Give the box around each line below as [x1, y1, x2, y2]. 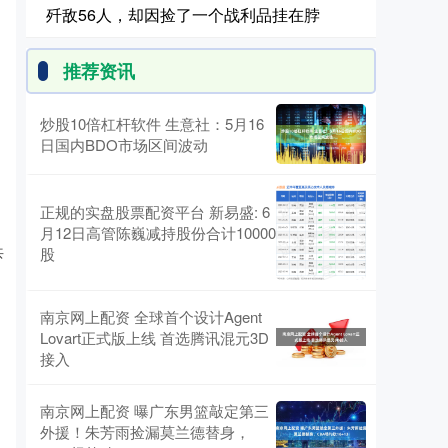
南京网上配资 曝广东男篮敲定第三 [40, 399, 269, 421]
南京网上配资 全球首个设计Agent [40, 305, 262, 327]
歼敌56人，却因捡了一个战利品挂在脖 [46, 3, 320, 26]
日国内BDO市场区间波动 [40, 134, 208, 155]
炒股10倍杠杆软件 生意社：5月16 [40, 113, 264, 134]
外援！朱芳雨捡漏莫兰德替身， [40, 420, 250, 442]
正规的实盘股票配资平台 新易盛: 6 [40, 200, 270, 222]
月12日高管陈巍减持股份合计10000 [40, 221, 276, 243]
